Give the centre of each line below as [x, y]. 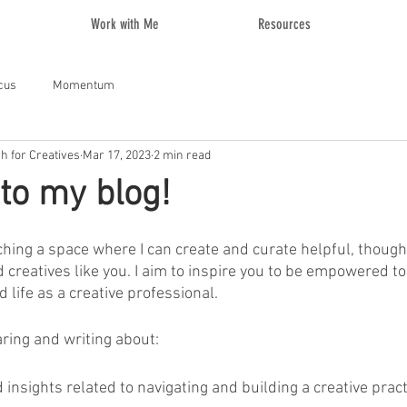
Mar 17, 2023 [117, 155]
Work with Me [124, 24]
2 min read [182, 155]
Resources [284, 24]
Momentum [84, 85]
